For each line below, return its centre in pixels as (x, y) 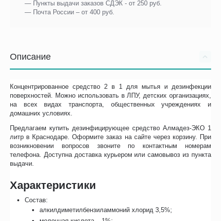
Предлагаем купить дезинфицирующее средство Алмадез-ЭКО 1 (110, 128)
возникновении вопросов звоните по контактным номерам (110, 146)
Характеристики (53, 185)
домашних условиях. (41, 113)
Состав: (37, 200)
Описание (30, 57)
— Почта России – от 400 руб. (70, 12)
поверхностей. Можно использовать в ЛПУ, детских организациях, (110, 96)
